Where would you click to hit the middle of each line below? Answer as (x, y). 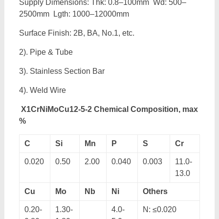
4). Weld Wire (42, 90)
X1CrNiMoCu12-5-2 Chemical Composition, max (109, 109)
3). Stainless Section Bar (62, 71)
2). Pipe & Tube (46, 52)
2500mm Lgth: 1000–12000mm (74, 14)
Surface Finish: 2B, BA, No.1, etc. (77, 33)
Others (155, 191)
